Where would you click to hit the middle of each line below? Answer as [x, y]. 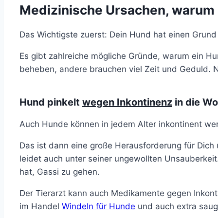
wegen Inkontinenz [127, 102]
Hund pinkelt [51, 102]
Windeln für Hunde [99, 206]
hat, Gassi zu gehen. [60, 172]
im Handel [41, 206]
